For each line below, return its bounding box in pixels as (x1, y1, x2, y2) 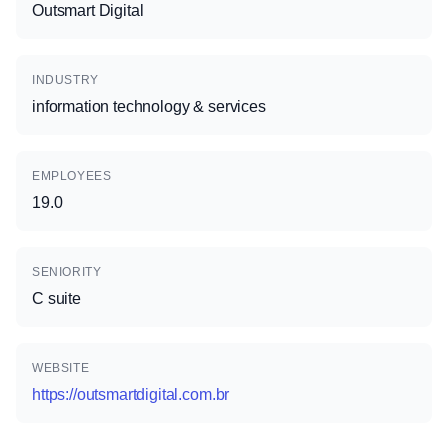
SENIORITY (32, 265, 102, 279)
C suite (32, 290, 81, 307)
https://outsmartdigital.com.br (32, 386, 230, 403)
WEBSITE (32, 361, 90, 375)
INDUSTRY (32, 73, 99, 87)
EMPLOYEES (32, 169, 112, 183)
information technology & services (32, 98, 266, 115)
